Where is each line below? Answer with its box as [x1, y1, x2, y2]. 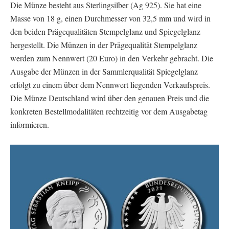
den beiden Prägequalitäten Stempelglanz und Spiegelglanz [10, 26, 200, 37]
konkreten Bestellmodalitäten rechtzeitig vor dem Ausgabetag [10, 105, 208, 117]
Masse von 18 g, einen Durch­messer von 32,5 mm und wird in [10, 12, 211, 24]
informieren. [10, 119, 49, 130]
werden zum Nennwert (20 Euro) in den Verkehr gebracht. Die [10, 52, 213, 63]
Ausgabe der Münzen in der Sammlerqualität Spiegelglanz [10, 65, 198, 77]
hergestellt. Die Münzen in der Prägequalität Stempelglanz [10, 39, 197, 50]
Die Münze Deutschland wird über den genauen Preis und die [10, 92, 209, 103]
